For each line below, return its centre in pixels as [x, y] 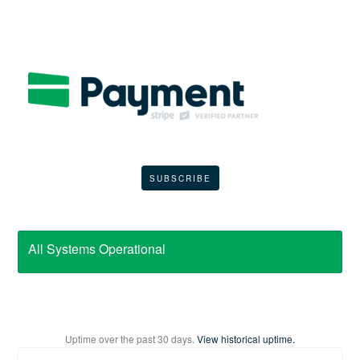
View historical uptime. [246, 339]
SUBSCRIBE [180, 178]
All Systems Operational [97, 249]
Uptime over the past [111, 339]
